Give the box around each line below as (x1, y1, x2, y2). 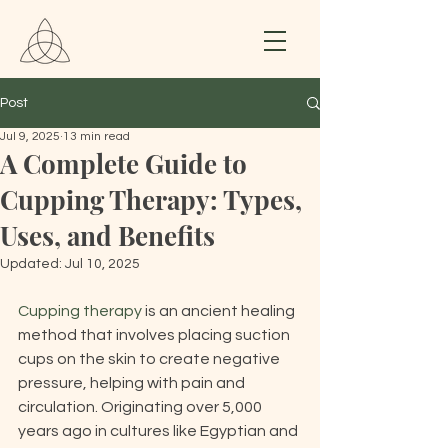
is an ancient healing (142, 303, 298, 319)
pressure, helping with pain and (18, 375, 248, 391)
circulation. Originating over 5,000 (18, 399, 265, 415)
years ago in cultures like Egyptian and (18, 423, 301, 439)
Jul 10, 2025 (65, 257, 140, 271)
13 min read (63, 130, 130, 143)
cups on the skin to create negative (18, 351, 283, 367)
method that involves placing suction (18, 327, 293, 343)
